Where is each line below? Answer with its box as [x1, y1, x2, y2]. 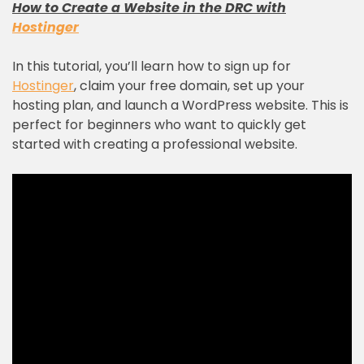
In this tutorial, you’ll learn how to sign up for [12, 57, 291, 76]
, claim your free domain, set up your [74, 76, 305, 95]
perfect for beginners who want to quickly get [12, 115, 306, 134]
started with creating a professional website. [12, 135, 297, 154]
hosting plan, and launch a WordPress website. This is [12, 96, 349, 115]
